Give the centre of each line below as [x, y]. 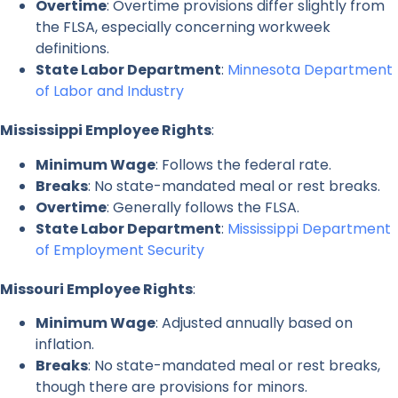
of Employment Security [120, 250]
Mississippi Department [309, 228]
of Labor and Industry [110, 92]
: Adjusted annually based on [254, 323]
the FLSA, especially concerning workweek [183, 28]
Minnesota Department [310, 70]
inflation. [65, 345]
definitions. [72, 49]
